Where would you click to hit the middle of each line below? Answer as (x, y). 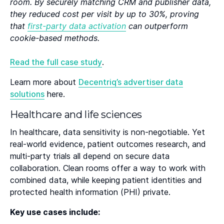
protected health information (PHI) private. (90, 192)
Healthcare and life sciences (76, 114)
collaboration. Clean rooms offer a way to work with (108, 168)
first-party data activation (77, 26)
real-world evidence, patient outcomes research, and (108, 144)
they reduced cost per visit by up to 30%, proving (104, 14)
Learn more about (44, 82)
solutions (27, 94)
